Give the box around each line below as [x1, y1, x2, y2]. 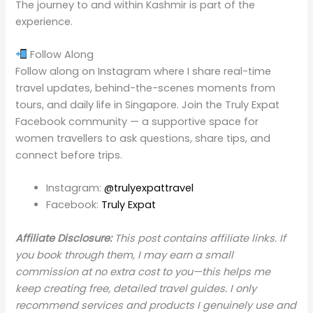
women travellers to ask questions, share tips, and [15, 131, 271, 145]
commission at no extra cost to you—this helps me [15, 264, 271, 279]
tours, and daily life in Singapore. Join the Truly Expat [15, 97, 280, 112]
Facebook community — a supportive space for [15, 114, 259, 129]
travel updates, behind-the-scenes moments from [15, 80, 276, 95]
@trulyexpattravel [104, 181, 194, 196]
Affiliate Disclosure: [15, 231, 112, 245]
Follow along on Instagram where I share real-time [15, 64, 272, 78]
